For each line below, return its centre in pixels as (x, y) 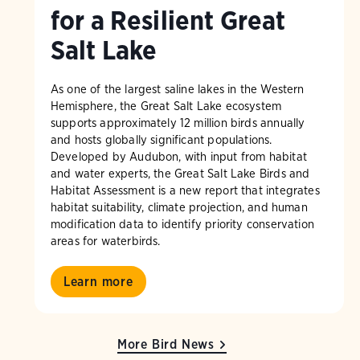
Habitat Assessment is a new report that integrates (185, 190)
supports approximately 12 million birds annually (178, 123)
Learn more (98, 282)
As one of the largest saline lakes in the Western (177, 89)
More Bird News (166, 344)
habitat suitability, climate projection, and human (179, 207)
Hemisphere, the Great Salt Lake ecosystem (166, 106)
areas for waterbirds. (105, 241)
